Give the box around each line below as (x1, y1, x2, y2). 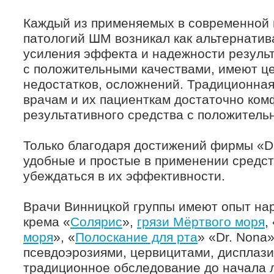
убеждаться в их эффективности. (23, 169, 225, 183)
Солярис (70, 215, 122, 229)
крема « (23, 215, 70, 229)
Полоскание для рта (75, 230, 198, 245)
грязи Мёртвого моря (137, 215, 265, 229)
